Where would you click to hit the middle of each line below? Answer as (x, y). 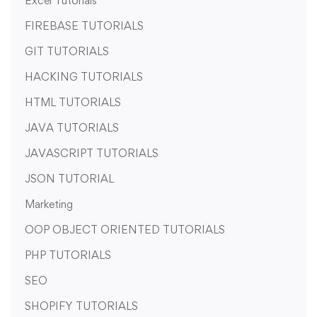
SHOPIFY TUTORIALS (81, 306)
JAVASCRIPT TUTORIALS (92, 154)
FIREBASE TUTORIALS (84, 26)
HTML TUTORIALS (73, 103)
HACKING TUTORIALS (84, 77)
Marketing (49, 204)
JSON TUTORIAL (69, 179)
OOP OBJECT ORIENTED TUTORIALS (125, 230)
